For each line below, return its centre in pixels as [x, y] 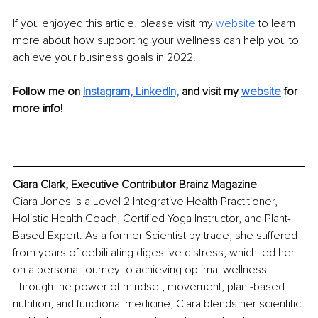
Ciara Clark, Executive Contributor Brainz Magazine [135, 185]
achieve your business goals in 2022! [104, 58]
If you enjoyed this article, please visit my [114, 24]
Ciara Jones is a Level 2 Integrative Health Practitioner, [147, 202]
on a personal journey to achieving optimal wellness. [143, 270]
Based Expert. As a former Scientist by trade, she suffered [157, 236]
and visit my [212, 92]
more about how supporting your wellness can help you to [157, 41]
